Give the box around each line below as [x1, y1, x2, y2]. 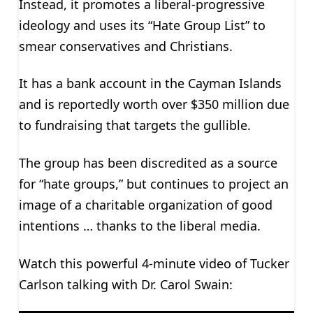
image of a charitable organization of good [18, 196, 272, 213]
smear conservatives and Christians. [18, 37, 233, 54]
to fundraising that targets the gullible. [18, 117, 251, 134]
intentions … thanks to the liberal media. [18, 217, 261, 234]
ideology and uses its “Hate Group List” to [18, 16, 265, 34]
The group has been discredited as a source [18, 154, 277, 171]
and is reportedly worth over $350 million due [18, 96, 289, 113]
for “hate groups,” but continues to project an [18, 175, 289, 192]
